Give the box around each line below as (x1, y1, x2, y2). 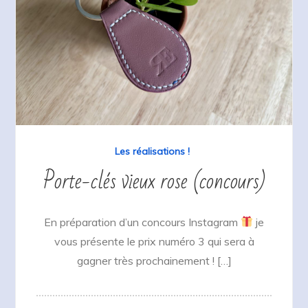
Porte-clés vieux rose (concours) (43, 160, 265, 201)
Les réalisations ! (115, 144, 190, 157)
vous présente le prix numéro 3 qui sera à (54, 234, 254, 248)
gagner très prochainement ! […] (76, 253, 232, 267)
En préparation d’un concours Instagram (43, 214, 241, 229)
